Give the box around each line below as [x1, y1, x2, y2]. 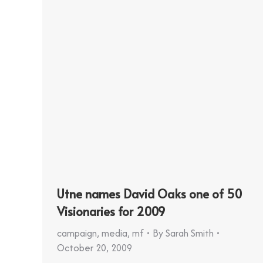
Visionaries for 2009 [57, 203, 166, 220]
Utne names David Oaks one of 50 [57, 185, 242, 202]
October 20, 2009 [57, 240, 132, 255]
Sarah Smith [166, 225, 214, 240]
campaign [57, 225, 97, 240]
